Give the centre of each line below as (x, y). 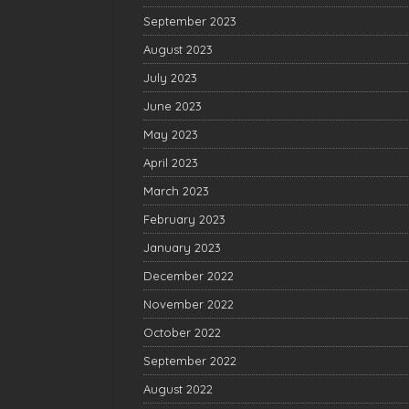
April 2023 (171, 163)
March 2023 (176, 191)
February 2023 (184, 219)
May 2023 (171, 134)
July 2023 (170, 78)
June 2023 (173, 106)
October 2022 (182, 332)
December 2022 (189, 276)
